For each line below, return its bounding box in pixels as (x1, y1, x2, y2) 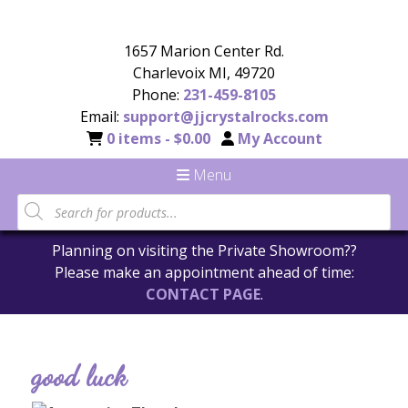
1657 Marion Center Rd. (124, 41, 284, 61)
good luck (32, 360, 127, 393)
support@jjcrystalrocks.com (122, 107, 329, 127)
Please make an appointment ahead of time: (54, 262, 354, 282)
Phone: (132, 85, 183, 105)
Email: (79, 107, 123, 127)
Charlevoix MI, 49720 (133, 63, 275, 83)
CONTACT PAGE (145, 284, 260, 304)
